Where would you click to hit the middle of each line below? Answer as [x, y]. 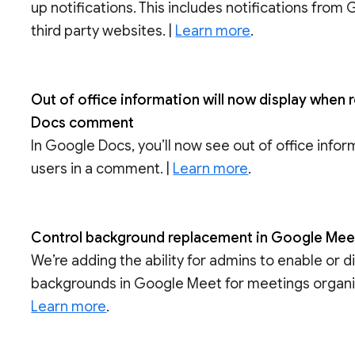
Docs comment [83, 123]
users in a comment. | [102, 169]
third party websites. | [103, 31]
